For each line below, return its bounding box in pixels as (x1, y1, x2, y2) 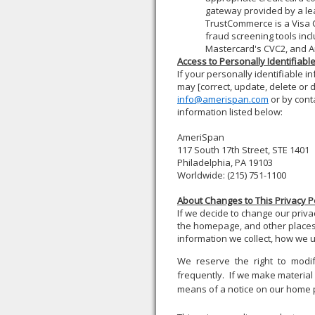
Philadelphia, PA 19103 (177, 156, 273, 169)
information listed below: (177, 105, 283, 118)
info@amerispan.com (177, 93, 269, 105)
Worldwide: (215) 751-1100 (177, 169, 292, 181)
